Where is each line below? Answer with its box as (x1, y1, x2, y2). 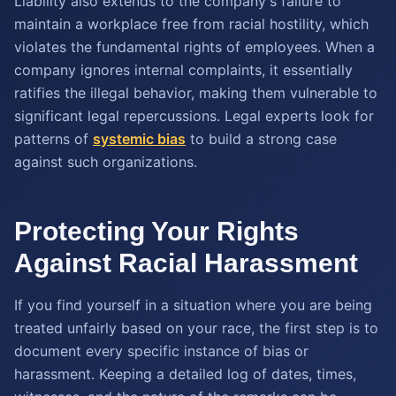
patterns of (14, 130, 93, 148)
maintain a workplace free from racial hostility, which (14, 15, 369, 33)
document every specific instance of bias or (14, 342, 308, 360)
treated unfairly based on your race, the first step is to (14, 319, 378, 337)
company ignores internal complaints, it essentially (14, 61, 353, 79)
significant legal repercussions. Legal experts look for (14, 107, 374, 125)
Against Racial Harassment (14, 248, 358, 278)
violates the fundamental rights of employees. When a (14, 38, 375, 56)
